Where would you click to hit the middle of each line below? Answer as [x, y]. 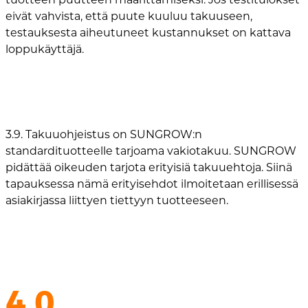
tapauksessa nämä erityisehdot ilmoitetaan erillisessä [152, 184]
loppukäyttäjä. [45, 49]
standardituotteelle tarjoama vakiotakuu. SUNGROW [151, 151]
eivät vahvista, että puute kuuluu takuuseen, [129, 16]
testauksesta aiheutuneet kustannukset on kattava [148, 32]
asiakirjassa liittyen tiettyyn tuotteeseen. [117, 200]
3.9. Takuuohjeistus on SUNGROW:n [104, 134]
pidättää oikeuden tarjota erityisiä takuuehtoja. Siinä [149, 167]
